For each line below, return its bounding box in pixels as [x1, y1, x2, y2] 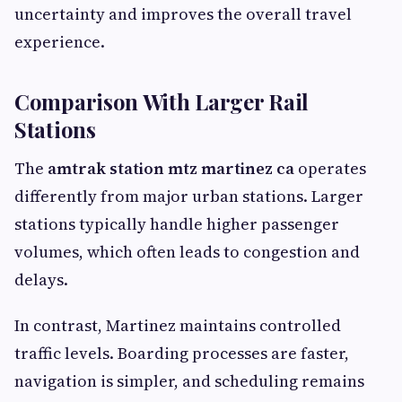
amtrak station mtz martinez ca [48, 157, 294, 179]
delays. [14, 268, 68, 291]
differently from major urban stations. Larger [14, 185, 363, 207]
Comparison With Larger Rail [14, 87, 309, 116]
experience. [14, 31, 105, 53]
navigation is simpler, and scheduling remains [14, 370, 364, 392]
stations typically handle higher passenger [14, 213, 339, 235]
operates [294, 157, 366, 179]
